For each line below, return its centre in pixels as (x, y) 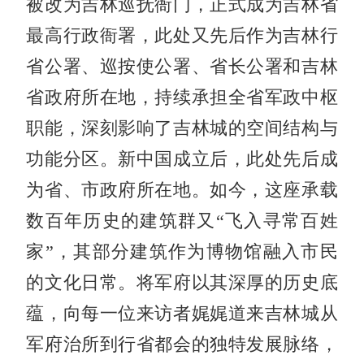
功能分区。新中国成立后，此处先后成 (182, 159)
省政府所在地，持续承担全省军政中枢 (182, 97)
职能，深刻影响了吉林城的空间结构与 (182, 128)
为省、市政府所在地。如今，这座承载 (182, 190)
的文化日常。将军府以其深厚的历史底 (182, 282)
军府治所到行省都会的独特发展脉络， (182, 344)
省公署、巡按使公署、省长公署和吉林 (182, 66)
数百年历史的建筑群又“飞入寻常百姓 (182, 221)
